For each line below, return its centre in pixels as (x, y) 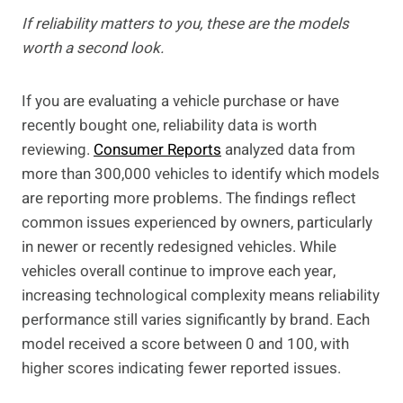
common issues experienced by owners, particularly (197, 223)
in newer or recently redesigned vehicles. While (179, 247)
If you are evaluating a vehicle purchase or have (180, 102)
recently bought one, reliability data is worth (169, 126)
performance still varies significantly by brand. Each (196, 320)
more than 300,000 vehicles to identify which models (201, 175)
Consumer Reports (157, 150)
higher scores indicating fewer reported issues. (181, 369)
